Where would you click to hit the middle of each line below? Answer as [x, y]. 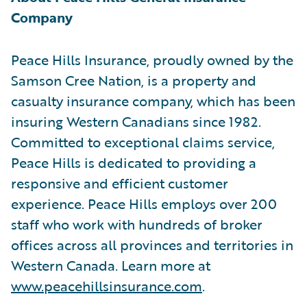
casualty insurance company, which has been [153, 100]
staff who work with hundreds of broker [137, 224]
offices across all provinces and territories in [152, 244]
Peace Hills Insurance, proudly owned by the [152, 59]
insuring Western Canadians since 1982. [136, 121]
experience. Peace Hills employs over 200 [144, 203]
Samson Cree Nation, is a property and [134, 80]
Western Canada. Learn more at [111, 265]
